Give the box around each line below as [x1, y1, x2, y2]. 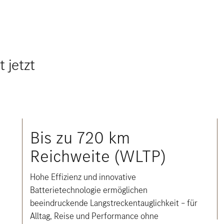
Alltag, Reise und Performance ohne [29, 210, 158, 222]
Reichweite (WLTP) [29, 145, 165, 167]
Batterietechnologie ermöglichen [29, 184, 147, 196]
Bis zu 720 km [29, 126, 130, 149]
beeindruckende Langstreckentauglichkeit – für [29, 197, 197, 209]
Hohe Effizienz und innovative [29, 171, 136, 183]
